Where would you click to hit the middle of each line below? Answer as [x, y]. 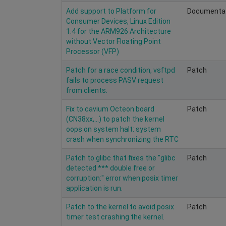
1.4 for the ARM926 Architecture [119, 31]
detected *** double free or [110, 168]
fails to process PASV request [115, 80]
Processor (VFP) [93, 51]
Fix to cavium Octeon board [110, 109]
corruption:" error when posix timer [122, 178]
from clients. [87, 90]
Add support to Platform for [111, 11]
